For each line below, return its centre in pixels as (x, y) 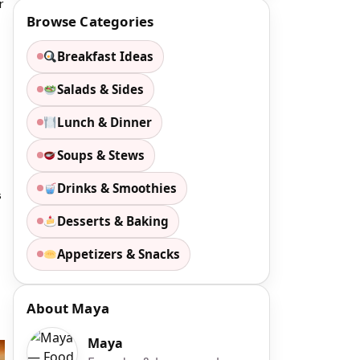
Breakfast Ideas (106, 56)
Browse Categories (90, 21)
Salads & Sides (101, 89)
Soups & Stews (101, 155)
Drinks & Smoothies (117, 188)
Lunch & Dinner (105, 122)
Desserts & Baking (113, 221)
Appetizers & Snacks (119, 254)
